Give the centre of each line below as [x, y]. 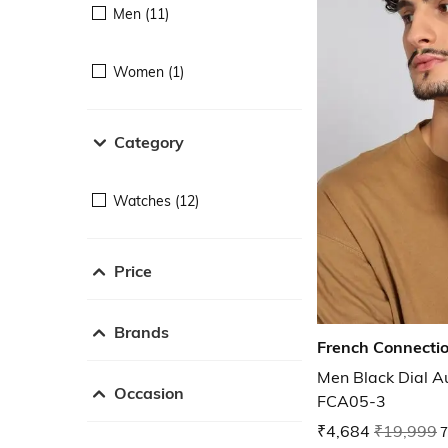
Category [149, 141]
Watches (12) [156, 200]
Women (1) [148, 71]
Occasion [149, 392]
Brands [141, 331]
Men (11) [141, 13]
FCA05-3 [351, 401]
